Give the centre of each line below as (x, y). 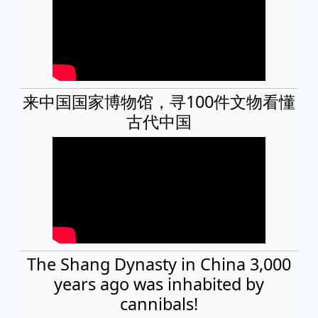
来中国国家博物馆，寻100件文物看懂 (159, 101)
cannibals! (159, 303)
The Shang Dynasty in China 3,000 (159, 264)
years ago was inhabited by (159, 284)
